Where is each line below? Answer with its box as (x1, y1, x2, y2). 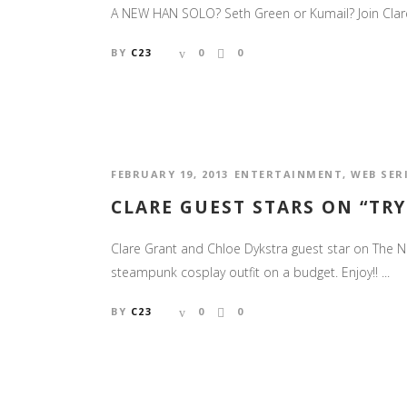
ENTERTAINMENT (233, 166, 342, 181)
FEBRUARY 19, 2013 (111, 166, 229, 181)
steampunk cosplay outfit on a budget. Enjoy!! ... (111, 263, 390, 281)
